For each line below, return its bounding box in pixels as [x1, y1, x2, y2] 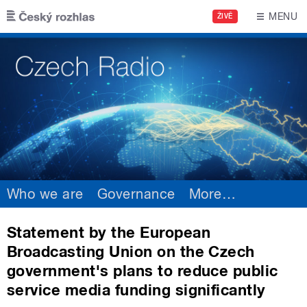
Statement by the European [7, 223, 210, 241]
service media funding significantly [7, 280, 266, 299]
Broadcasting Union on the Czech [7, 242, 255, 260]
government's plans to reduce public [7, 261, 278, 280]
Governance [97, 185, 175, 202]
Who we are [7, 185, 84, 202]
